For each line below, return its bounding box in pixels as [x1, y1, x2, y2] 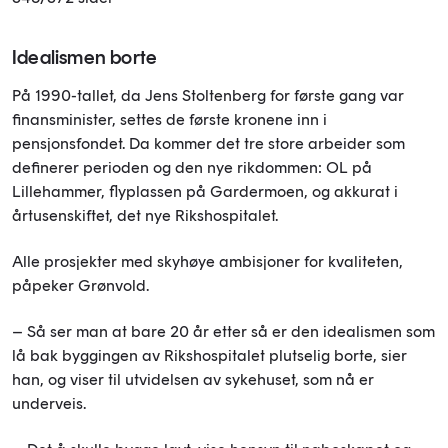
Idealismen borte [12, 44, 158, 69]
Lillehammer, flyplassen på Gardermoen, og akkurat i [12, 181, 398, 201]
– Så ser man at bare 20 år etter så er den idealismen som [12, 321, 435, 341]
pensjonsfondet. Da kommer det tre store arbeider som [12, 133, 405, 153]
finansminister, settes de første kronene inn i [12, 109, 327, 129]
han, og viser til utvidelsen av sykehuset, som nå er [12, 369, 374, 389]
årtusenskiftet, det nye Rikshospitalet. [12, 205, 278, 225]
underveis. [12, 393, 86, 413]
